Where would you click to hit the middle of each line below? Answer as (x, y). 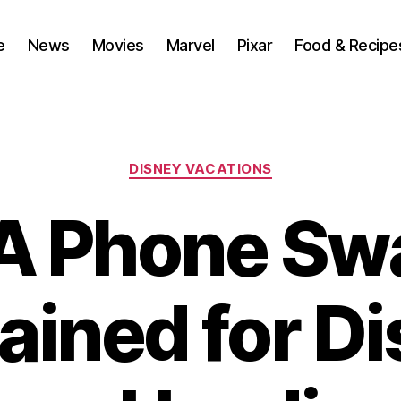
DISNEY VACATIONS (200, 169)
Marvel (190, 45)
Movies (118, 45)
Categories (239, 161)
